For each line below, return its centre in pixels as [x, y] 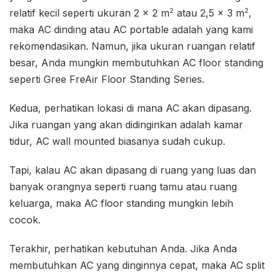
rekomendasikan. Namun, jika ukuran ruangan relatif [132, 46]
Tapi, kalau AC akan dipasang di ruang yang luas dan [133, 170]
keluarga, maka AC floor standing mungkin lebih [121, 203]
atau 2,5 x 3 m [209, 13]
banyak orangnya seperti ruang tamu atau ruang [123, 186]
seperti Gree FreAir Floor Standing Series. [107, 79]
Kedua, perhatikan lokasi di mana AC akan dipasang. [130, 108]
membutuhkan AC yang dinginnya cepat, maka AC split [137, 265]
